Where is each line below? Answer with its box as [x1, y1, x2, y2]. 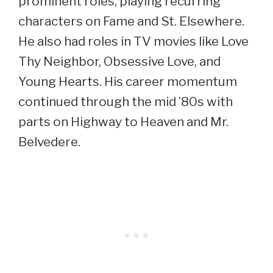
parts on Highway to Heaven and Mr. [18, 114, 229, 130]
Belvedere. [18, 134, 80, 150]
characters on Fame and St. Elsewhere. [18, 13, 244, 29]
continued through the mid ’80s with [18, 94, 233, 110]
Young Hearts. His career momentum [18, 74, 237, 90]
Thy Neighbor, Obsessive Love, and [18, 54, 221, 69]
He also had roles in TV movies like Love [18, 34, 249, 49]
